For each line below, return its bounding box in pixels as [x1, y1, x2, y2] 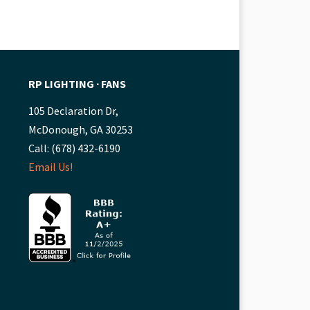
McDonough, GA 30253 [28, 122, 133, 136]
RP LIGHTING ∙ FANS [28, 76, 126, 91]
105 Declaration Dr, [28, 103, 118, 118]
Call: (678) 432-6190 [28, 140, 120, 155]
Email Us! [28, 159, 73, 174]
